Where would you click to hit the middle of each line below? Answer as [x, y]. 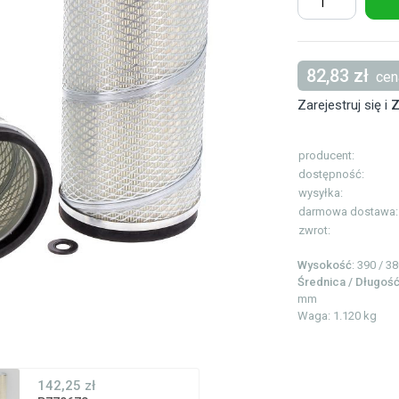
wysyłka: [321, 193]
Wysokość [325, 265]
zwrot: [314, 231]
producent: [326, 156]
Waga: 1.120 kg [337, 316]
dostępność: [331, 175]
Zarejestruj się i [344, 106]
